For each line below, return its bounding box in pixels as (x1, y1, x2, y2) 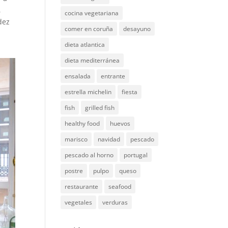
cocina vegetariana (65, 9, 119, 17)
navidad (98, 135, 121, 144)
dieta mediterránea (65, 56, 120, 65)
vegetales (65, 198, 93, 207)
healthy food (65, 119, 100, 128)
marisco (65, 135, 88, 144)
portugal (124, 151, 148, 159)
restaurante (65, 182, 99, 191)
